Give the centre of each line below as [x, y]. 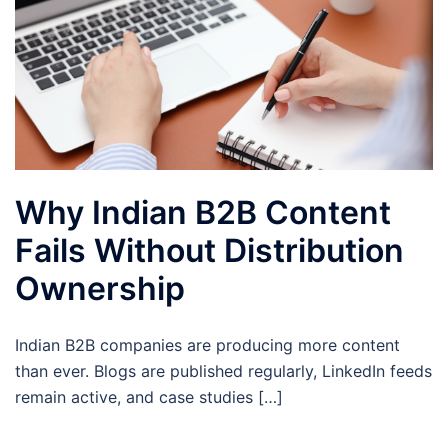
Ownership [100, 288]
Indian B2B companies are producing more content [207, 344]
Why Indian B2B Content [203, 212]
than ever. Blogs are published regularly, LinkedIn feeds [223, 370]
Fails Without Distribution [209, 250]
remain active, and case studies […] [149, 396]
